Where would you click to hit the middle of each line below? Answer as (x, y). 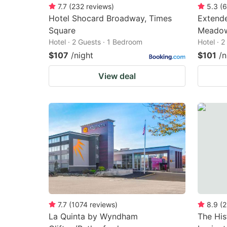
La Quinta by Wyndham (93, 216)
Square (62, 30)
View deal (117, 76)
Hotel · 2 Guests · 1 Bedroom (96, 42)
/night (82, 55)
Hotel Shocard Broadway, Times (110, 18)
